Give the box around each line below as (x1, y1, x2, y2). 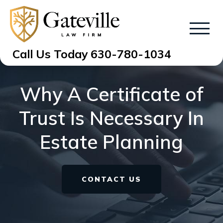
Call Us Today (12, 46, 91, 61)
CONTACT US (82, 175, 141, 184)
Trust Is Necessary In (19, 106, 204, 130)
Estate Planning (40, 130, 183, 154)
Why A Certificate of (19, 82, 204, 106)
